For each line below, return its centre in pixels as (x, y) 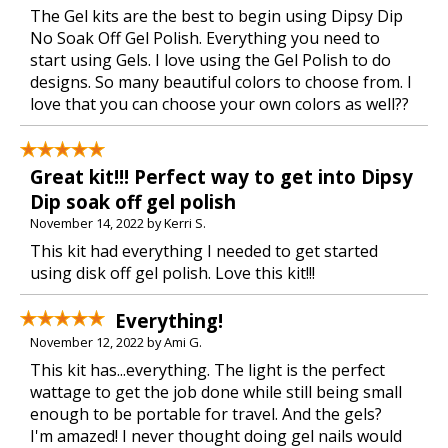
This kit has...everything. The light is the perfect (207, 370)
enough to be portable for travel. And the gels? (206, 414)
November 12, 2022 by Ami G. (116, 342)
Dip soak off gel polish (133, 201)
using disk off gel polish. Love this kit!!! (172, 273)
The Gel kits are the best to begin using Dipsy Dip (216, 16)
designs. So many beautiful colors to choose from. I (221, 82)
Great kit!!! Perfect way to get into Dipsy (221, 176)
